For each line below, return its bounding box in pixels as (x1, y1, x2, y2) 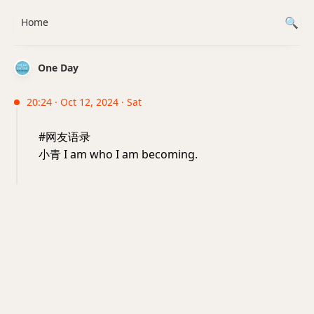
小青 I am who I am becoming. (39, 146, 198, 162)
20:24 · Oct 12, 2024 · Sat (27, 95, 142, 109)
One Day (38, 61, 78, 74)
